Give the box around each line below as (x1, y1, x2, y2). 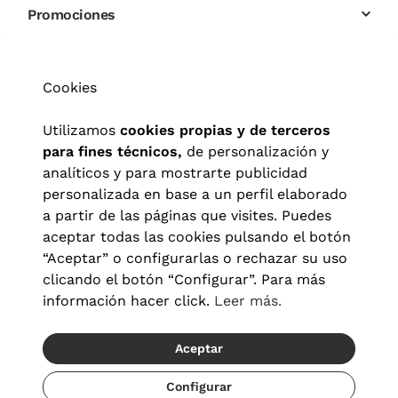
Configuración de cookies (184, 372, 314, 386)
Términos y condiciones (225, 362, 345, 375)
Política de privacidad (108, 362, 222, 375)
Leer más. (214, 292, 282, 309)
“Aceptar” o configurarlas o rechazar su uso (43, 250, 347, 267)
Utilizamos (43, 122, 120, 139)
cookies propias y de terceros (120, 122, 330, 139)
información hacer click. (43, 292, 214, 309)
